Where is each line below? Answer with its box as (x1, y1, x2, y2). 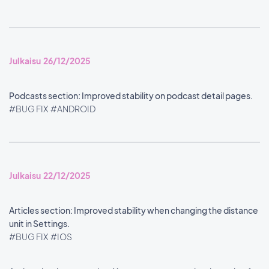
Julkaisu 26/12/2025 (9, 55, 91, 66)
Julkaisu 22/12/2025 (9, 170, 91, 181)
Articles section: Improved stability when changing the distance (9, 205, 258, 216)
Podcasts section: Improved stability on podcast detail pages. (9, 90, 254, 101)
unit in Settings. (9, 218, 71, 229)
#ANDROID (49, 103, 97, 114)
